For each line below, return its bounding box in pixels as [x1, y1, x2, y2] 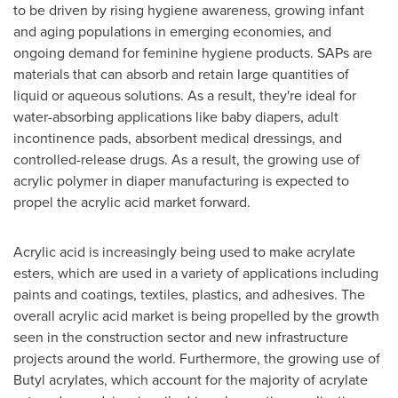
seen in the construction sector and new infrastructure [13, 327, 348, 346]
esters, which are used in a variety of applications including [13, 263, 378, 283]
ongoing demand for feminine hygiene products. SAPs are [13, 43, 372, 62]
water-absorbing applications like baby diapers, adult [13, 107, 338, 126]
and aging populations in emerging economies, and [13, 21, 331, 41]
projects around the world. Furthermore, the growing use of [13, 348, 380, 368]
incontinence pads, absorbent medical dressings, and [13, 128, 342, 147]
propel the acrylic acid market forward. [13, 192, 251, 211]
